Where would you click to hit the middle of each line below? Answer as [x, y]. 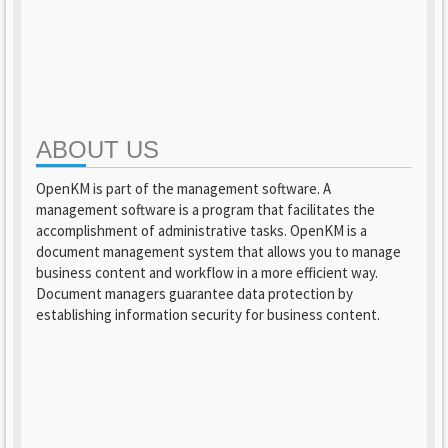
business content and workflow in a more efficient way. [207, 272]
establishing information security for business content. [208, 314]
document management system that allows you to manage [218, 251]
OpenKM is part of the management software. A [183, 188]
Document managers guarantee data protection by [194, 293]
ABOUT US [97, 149]
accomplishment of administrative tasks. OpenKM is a [201, 230]
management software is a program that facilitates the [205, 209]
